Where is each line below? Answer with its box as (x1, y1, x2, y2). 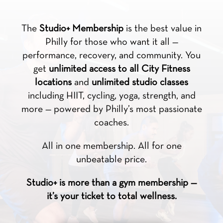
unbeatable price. (76, 155, 147, 164)
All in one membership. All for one (41, 141, 182, 151)
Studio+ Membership (39, 24, 123, 33)
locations (35, 78, 72, 87)
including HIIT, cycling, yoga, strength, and (27, 91, 196, 101)
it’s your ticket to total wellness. (46, 192, 177, 201)
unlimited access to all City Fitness (48, 64, 190, 74)
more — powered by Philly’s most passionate (21, 105, 202, 114)
